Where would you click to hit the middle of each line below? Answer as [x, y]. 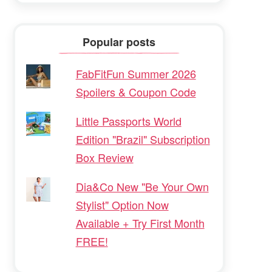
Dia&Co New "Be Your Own [142, 186]
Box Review [104, 157]
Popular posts [119, 42]
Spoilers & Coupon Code [136, 91]
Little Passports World [128, 121]
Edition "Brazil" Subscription [143, 139]
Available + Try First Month [140, 223]
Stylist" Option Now [122, 204]
